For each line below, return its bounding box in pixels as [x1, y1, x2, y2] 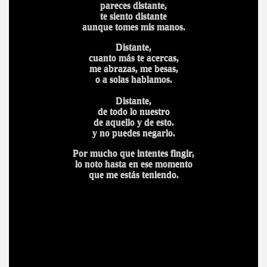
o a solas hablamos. [95, 74, 172, 84]
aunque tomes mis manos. [82, 21, 185, 32]
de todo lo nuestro [97, 106, 170, 116]
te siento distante [100, 11, 167, 21]
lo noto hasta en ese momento [74, 159, 193, 169]
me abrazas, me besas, [89, 63, 178, 73]
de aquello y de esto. [93, 117, 174, 127]
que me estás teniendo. [88, 169, 179, 179]
